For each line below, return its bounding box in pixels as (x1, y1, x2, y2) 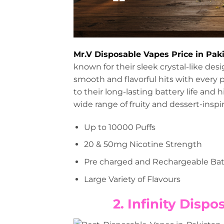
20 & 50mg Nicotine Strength (83, 139, 202, 149)
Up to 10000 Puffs (83, 122, 155, 132)
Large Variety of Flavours (83, 174, 180, 184)
